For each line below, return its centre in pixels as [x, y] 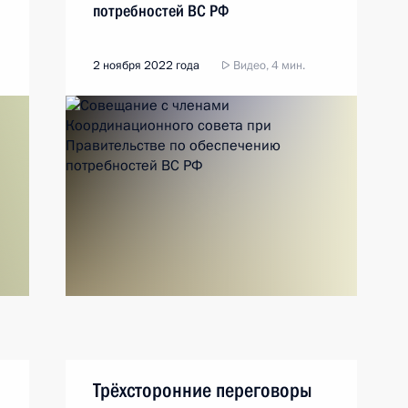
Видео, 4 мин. [268, 66]
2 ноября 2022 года [146, 66]
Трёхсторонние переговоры [203, 390]
